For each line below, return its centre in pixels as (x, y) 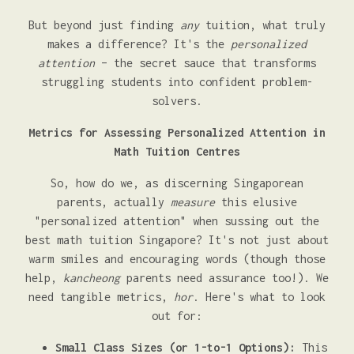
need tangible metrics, (101, 297)
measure (193, 202)
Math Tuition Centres (177, 151)
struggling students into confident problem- (177, 82)
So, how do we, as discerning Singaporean (177, 183)
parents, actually (114, 202)
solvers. (177, 101)
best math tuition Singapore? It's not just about (177, 240)
